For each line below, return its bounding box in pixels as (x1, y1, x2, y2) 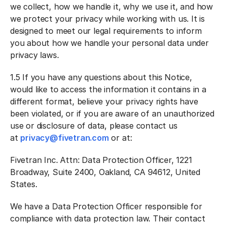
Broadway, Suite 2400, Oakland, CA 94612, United (10, 167, 201, 177)
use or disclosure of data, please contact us (10, 121, 178, 131)
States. (10, 179, 37, 189)
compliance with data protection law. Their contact (10, 213, 205, 223)
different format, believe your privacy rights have (10, 96, 198, 106)
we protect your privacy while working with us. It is (10, 14, 205, 24)
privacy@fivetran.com (20, 133, 109, 143)
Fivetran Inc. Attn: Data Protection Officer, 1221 (10, 155, 192, 165)
